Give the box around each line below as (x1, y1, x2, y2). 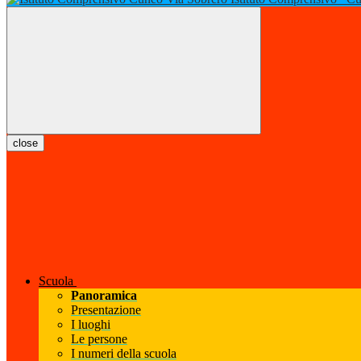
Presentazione (71, 303, 141, 317)
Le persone (71, 332, 127, 346)
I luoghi (71, 317, 110, 332)
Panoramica (71, 288, 137, 303)
